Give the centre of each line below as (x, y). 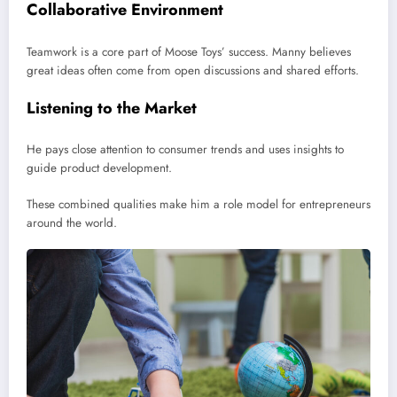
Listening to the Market (112, 108)
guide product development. (99, 168)
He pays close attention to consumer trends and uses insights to (185, 150)
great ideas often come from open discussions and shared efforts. (193, 70)
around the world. (72, 222)
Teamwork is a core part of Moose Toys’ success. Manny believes (189, 51)
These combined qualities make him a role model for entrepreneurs (198, 204)
